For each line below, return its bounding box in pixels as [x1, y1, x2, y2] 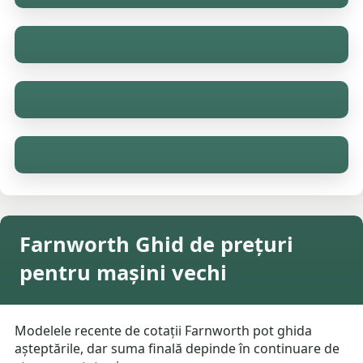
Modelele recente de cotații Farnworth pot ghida [15, 322, 313, 340]
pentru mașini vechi [19, 258, 227, 288]
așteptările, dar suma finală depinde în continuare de [15, 340, 340, 358]
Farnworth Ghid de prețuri [19, 230, 293, 259]
